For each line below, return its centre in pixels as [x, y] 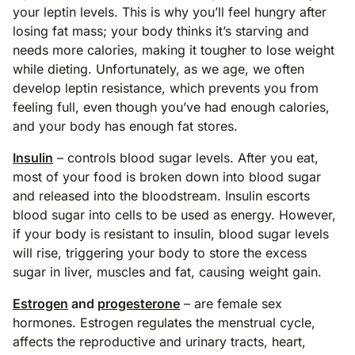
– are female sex [231, 303]
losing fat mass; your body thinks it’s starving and [161, 31]
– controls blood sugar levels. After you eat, [186, 157]
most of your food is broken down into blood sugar [167, 176]
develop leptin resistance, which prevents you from [166, 88]
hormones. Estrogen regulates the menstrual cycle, [164, 322]
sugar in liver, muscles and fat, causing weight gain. [175, 271]
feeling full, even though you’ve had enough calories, [171, 107]
